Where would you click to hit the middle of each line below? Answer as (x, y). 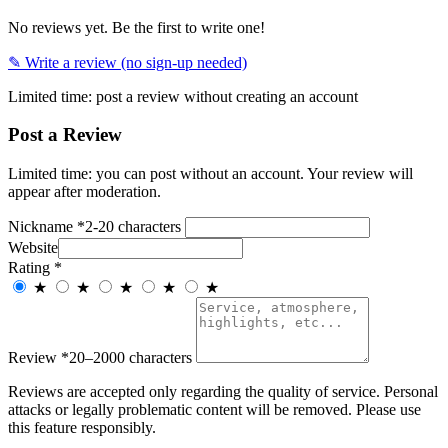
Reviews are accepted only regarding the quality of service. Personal (223, 391)
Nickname (42, 226)
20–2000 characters (130, 357)
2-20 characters (133, 226)
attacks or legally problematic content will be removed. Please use (214, 409)
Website (33, 247)
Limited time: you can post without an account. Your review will (210, 173)
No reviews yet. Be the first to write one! (136, 27)
